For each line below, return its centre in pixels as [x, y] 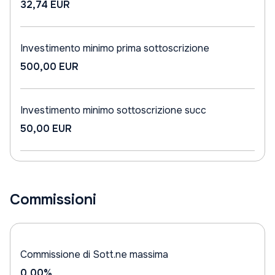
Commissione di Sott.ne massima [94, 254]
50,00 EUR [46, 129]
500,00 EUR [49, 67]
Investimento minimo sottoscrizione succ [113, 110]
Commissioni [53, 199]
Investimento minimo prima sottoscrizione [115, 48]
